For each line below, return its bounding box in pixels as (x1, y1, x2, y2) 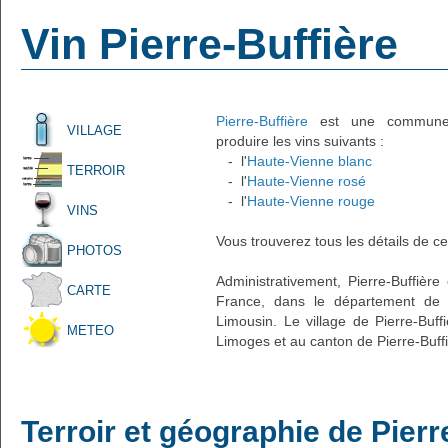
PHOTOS (67, 243, 122, 258)
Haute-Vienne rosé (247, 173, 366, 189)
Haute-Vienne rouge (247, 193, 375, 209)
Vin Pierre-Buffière (21, 20, 398, 68)
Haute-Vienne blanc (247, 153, 372, 169)
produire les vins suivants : (216, 133, 384, 149)
